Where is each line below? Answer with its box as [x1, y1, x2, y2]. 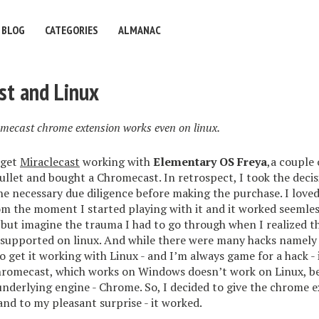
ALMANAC [118, 23, 161, 37]
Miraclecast [20, 154, 80, 169]
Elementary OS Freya [153, 154, 267, 169]
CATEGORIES [45, 23, 98, 37]
